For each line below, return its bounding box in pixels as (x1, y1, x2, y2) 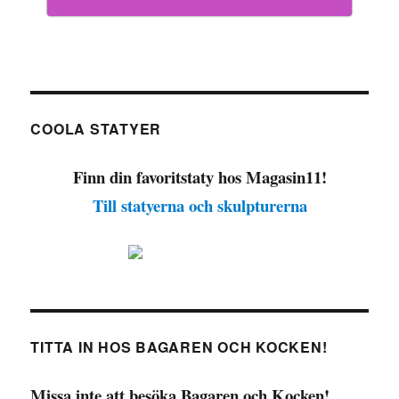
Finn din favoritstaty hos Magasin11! (72, 165, 327, 189)
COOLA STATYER (30, 118, 162, 139)
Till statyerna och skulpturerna (92, 193, 307, 217)
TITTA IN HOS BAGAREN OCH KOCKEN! (30, 337, 328, 357)
